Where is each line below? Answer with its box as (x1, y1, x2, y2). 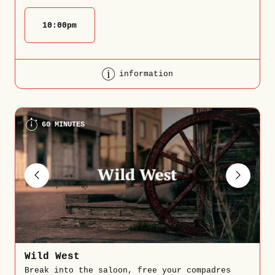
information (119, 69, 174, 79)
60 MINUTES (41, 120, 85, 129)
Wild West (24, 251, 80, 262)
